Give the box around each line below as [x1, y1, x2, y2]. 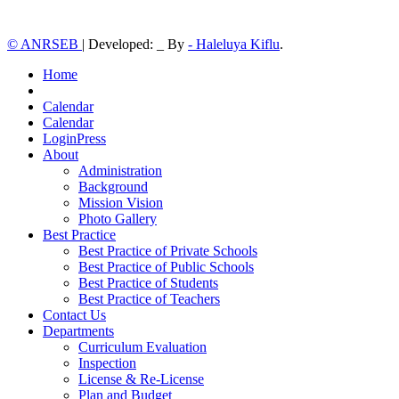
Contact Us [43, 306, 106, 322]
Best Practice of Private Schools [78, 242, 257, 258]
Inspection [78, 354, 136, 370]
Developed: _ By [88, 36, 188, 52]
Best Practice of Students [78, 274, 218, 290]
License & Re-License [78, 370, 204, 387]
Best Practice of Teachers [78, 290, 220, 306]
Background [78, 178, 148, 194]
